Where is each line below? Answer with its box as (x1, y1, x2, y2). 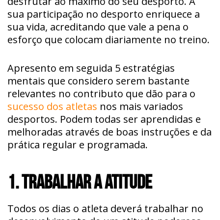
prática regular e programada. (7, 137, 148, 151)
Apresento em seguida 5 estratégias (7, 61, 175, 75)
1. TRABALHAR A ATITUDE (7, 170, 152, 192)
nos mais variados (97, 99, 183, 113)
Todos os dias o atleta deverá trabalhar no (7, 201, 203, 215)
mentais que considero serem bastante (7, 74, 190, 87)
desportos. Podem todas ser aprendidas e (7, 112, 201, 126)
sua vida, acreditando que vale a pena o (7, 20, 189, 33)
